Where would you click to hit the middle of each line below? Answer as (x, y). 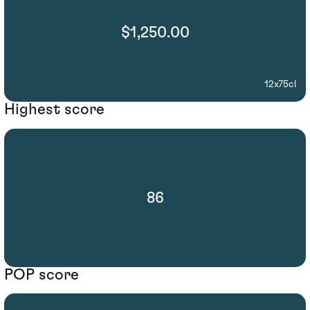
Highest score (54, 110)
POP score (42, 274)
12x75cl (280, 85)
